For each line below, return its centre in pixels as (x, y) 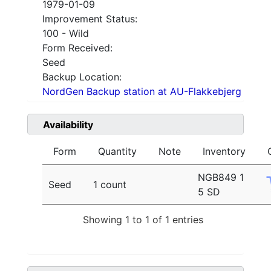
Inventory (224, 152)
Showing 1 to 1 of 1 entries (143, 219)
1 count (110, 185)
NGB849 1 (221, 178)
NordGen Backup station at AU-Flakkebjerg (142, 92)
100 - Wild (66, 34)
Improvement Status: (90, 19)
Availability (68, 125)
